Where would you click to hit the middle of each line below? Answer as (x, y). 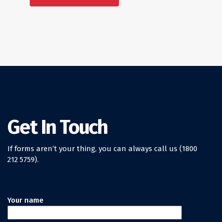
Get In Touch (57, 128)
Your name (26, 200)
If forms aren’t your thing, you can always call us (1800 (102, 149)
